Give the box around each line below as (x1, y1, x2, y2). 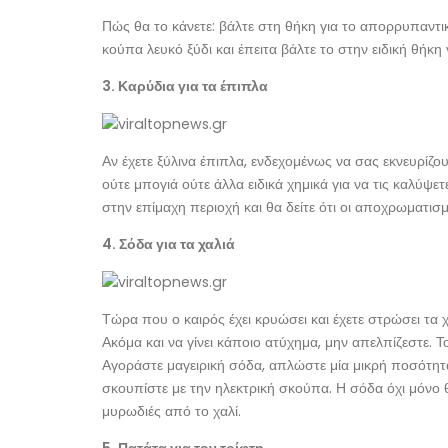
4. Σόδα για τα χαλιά (102, 233, 235, 254)
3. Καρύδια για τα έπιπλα (102, 75, 268, 96)
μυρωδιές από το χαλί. (102, 400, 241, 421)
